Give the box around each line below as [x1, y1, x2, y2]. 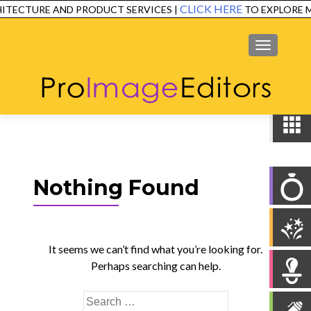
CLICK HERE [174, 2, 239, 15]
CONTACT [215, 22, 271, 35]
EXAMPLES [117, 5, 174, 18]
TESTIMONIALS [189, 5, 271, 18]
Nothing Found [33, 175, 199, 201]
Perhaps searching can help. [90, 259, 221, 272]
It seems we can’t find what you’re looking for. [49, 242, 262, 255]
